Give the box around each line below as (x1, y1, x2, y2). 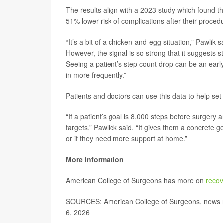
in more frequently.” (66, 69, 126, 80)
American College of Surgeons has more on (66, 175, 206, 185)
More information (66, 154, 124, 164)
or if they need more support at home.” (66, 133, 187, 143)
